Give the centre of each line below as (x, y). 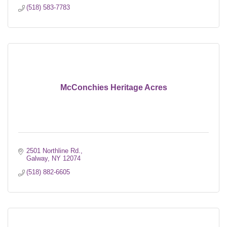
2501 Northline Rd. (54, 150)
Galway (37, 158)
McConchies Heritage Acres (113, 87)
